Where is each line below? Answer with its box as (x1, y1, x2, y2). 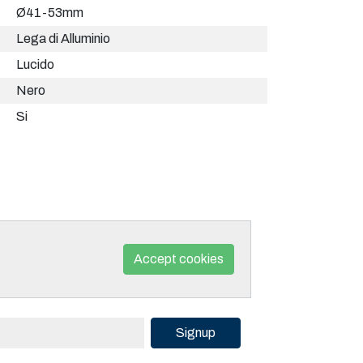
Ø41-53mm (16, 6, 83, 20)
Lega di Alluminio (16, 32, 110, 46)
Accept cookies (133, 252, 224, 267)
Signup (175, 326, 216, 340)
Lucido (16, 58, 54, 72)
